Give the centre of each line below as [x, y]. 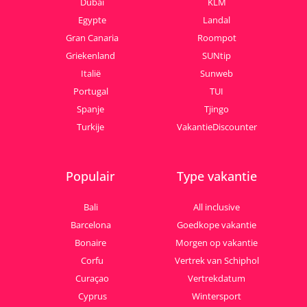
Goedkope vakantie [217, 225]
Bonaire [90, 243]
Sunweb [217, 74]
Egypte [92, 20]
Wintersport [217, 296]
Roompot [217, 38]
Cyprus [92, 296]
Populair [90, 176]
